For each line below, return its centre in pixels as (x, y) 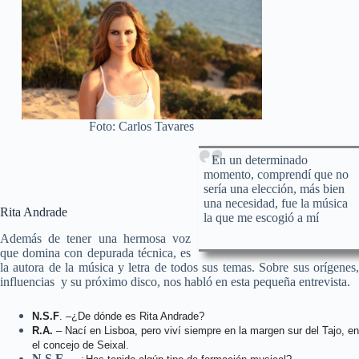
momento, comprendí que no (276, 174)
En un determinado (260, 159)
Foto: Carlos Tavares (142, 127)
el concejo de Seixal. (81, 345)
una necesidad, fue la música (276, 203)
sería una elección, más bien (274, 188)
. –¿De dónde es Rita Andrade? (132, 316)
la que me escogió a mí (261, 217)
